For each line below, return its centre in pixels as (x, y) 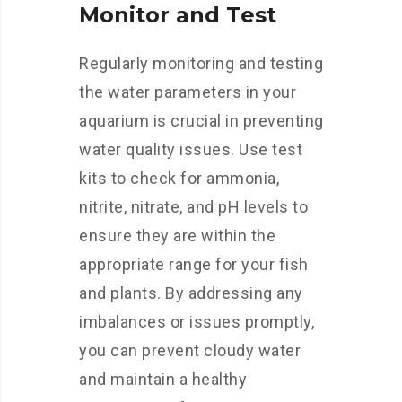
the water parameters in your (188, 92)
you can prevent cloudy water (190, 350)
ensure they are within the (177, 236)
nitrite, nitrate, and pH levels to (193, 207)
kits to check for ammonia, (179, 178)
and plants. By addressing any (191, 293)
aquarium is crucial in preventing (201, 121)
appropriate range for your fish (194, 264)
